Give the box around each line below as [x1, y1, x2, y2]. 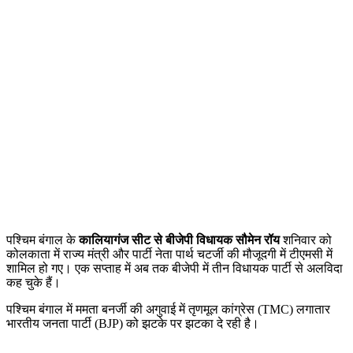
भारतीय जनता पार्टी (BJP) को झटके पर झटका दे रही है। [6, 317, 259, 331]
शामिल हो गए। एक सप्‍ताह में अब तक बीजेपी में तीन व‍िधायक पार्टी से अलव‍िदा [6, 262, 343, 276]
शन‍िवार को [280, 233, 332, 247]
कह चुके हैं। [6, 276, 61, 290]
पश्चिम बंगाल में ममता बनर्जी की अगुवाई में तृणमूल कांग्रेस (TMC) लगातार [6, 303, 330, 317]
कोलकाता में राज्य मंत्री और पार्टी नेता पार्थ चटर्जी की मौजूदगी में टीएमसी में [6, 247, 333, 262]
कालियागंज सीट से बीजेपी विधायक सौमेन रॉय [76, 233, 280, 247]
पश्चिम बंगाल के [6, 233, 76, 247]
